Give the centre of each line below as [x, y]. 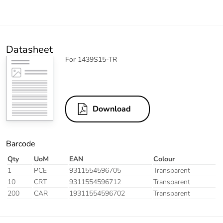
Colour [164, 159]
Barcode [21, 144]
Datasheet [29, 50]
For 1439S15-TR [91, 60]
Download [112, 109]
